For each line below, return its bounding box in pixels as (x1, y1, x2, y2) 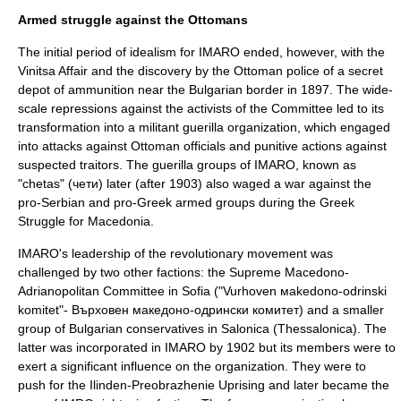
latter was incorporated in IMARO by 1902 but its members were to (18, 340, 396, 355)
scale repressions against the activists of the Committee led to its (18, 101, 384, 116)
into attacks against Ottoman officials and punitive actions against (18, 139, 387, 154)
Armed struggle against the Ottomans (18, 13, 248, 28)
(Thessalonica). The (269, 321, 387, 337)
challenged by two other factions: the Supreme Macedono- (18, 265, 349, 280)
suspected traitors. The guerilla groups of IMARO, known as (18, 158, 356, 173)
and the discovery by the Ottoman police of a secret (88, 64, 383, 79)
